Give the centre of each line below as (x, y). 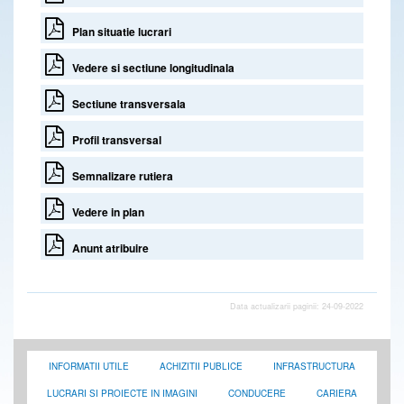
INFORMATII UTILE (89, 366)
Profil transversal (113, 139)
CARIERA (337, 393)
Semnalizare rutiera (119, 175)
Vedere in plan (104, 211)
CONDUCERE (257, 393)
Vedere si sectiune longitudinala (149, 67)
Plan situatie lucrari (118, 31)
